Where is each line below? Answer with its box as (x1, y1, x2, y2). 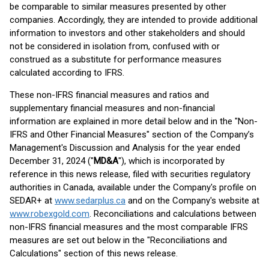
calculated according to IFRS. (10, 67, 124, 78)
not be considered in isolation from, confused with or (10, 41, 220, 52)
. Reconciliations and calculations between (89, 208, 256, 219)
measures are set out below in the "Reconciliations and (10, 235, 227, 246)
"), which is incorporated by (118, 156, 225, 166)
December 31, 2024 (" (10, 156, 94, 166)
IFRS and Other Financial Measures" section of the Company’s (10, 129, 254, 140)
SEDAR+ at (10, 195, 55, 206)
